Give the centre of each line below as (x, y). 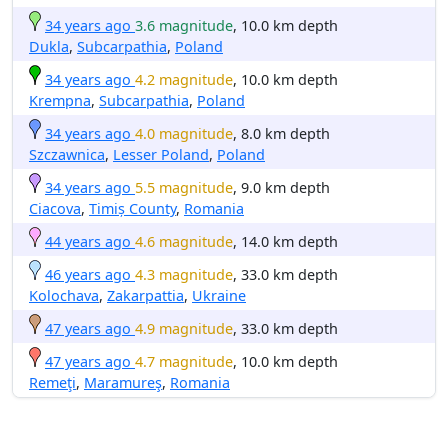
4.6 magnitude (184, 241)
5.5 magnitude (184, 187)
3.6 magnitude (184, 25)
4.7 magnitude (184, 361)
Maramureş (123, 382)
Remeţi (52, 382)
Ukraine (219, 295)
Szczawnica (67, 154)
